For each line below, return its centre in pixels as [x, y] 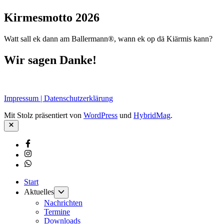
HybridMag [152, 115]
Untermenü [79, 191]
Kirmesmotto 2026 [52, 18]
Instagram [39, 153]
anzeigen [76, 199]
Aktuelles [39, 192]
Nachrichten [63, 202]
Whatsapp [39, 163]
